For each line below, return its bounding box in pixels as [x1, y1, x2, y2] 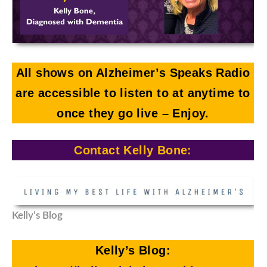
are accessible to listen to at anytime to [15, 86, 250, 100]
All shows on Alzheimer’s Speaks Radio [15, 66, 250, 79]
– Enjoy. [162, 106, 209, 120]
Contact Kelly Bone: [74, 143, 192, 157]
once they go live [57, 106, 159, 120]
